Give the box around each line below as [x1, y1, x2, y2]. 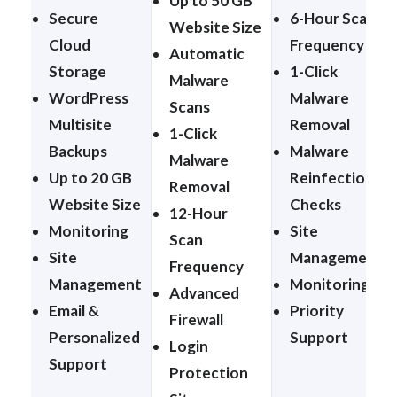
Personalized [49, 327, 140, 346]
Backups [49, 141, 107, 160]
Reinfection [290, 167, 374, 187]
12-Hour [169, 203, 228, 222]
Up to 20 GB [49, 167, 132, 187]
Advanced [169, 283, 239, 302]
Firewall [169, 309, 223, 329]
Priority [290, 300, 344, 320]
